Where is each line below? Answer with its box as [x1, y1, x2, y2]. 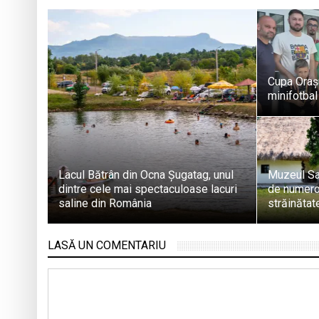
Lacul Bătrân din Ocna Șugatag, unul [58, 168, 234, 182]
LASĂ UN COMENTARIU [48, 239, 166, 253]
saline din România [58, 197, 152, 211]
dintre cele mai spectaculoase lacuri [58, 182, 237, 197]
